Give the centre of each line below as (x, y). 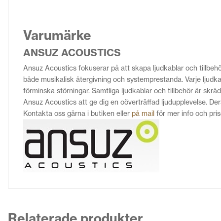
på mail (143, 114)
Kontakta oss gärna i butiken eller (77, 114)
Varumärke (57, 36)
